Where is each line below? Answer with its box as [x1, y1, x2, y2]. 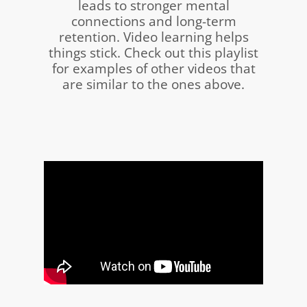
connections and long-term [71, 12, 236, 30]
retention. [58, 28, 123, 46]
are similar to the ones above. [62, 75, 245, 93]
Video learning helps [123, 28, 249, 46]
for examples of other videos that [51, 60, 256, 77]
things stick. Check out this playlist [49, 44, 258, 62]
